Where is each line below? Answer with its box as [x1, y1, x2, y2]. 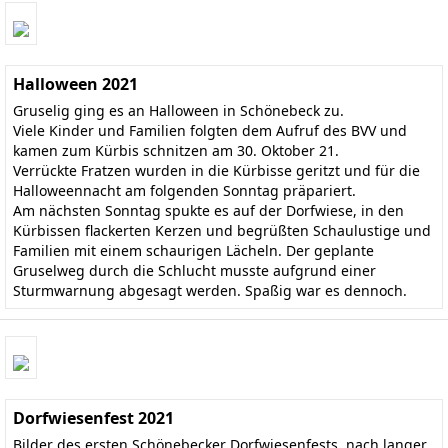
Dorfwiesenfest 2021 [13, 406, 174, 429]
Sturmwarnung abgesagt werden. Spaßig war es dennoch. [13, 281, 407, 301]
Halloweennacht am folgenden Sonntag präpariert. [13, 181, 356, 201]
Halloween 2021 [13, 73, 138, 96]
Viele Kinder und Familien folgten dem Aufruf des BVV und [13, 121, 407, 141]
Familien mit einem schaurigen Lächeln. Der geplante [13, 241, 374, 261]
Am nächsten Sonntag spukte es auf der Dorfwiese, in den [13, 201, 404, 221]
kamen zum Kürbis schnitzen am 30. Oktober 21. [13, 141, 339, 161]
